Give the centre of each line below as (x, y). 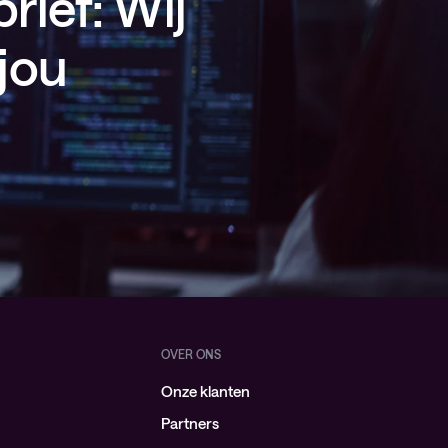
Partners (189, 423)
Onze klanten (205, 391)
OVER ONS (190, 354)
